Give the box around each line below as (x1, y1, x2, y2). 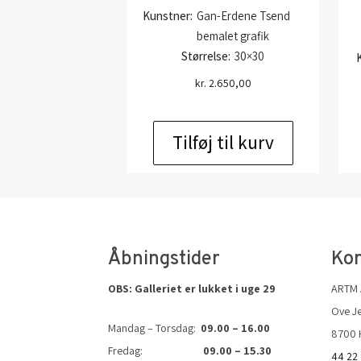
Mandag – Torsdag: (108, 320, 201, 335)
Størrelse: (181, 48, 230, 64)
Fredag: (108, 342, 204, 358)
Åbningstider (108, 247, 221, 272)
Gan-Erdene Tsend (197, 8, 290, 23)
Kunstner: (143, 8, 193, 23)
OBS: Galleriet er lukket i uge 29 (108, 280, 276, 296)
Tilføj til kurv (172, 131, 274, 156)
